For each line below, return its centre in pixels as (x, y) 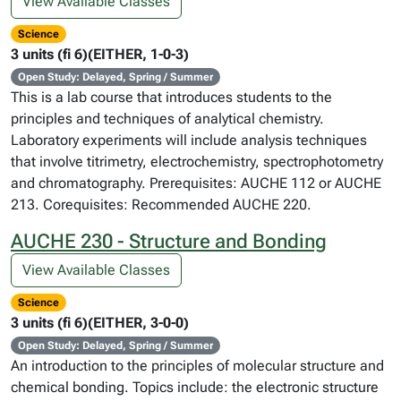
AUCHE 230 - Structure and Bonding (169, 241)
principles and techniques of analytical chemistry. (167, 119)
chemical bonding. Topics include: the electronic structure (195, 387)
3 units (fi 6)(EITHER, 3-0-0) (100, 323)
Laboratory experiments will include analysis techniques (189, 140)
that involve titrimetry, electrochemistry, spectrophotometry (197, 162)
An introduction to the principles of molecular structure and (197, 366)
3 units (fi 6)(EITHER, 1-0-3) (100, 54)
